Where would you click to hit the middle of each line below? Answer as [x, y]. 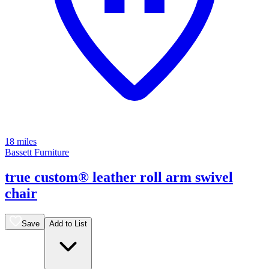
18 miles [21, 141]
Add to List [68, 224]
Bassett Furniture [37, 152]
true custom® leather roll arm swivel [119, 177]
